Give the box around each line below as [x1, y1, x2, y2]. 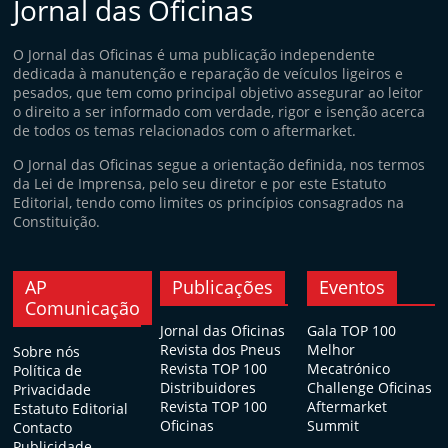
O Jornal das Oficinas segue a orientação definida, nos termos [13, 155, 426, 174]
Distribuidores [160, 378, 257, 397]
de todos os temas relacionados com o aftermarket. [13, 121, 357, 140]
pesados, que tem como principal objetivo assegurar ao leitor [13, 83, 424, 102]
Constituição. [13, 212, 101, 231]
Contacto [13, 418, 73, 437]
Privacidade [13, 380, 92, 399]
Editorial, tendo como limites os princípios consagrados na [13, 193, 405, 212]
